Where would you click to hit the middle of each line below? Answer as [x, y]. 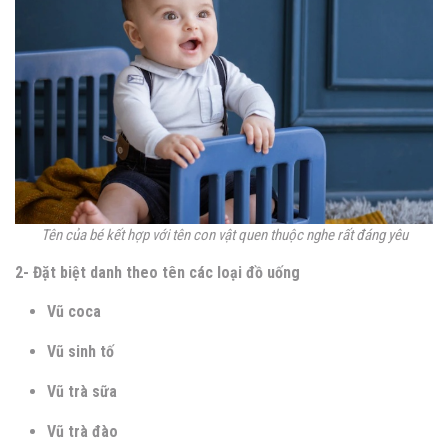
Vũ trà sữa [82, 392]
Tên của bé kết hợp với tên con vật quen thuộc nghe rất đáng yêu [224, 235]
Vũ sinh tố [80, 352]
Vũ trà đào [82, 432]
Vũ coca [74, 312]
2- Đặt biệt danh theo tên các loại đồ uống [157, 273]
